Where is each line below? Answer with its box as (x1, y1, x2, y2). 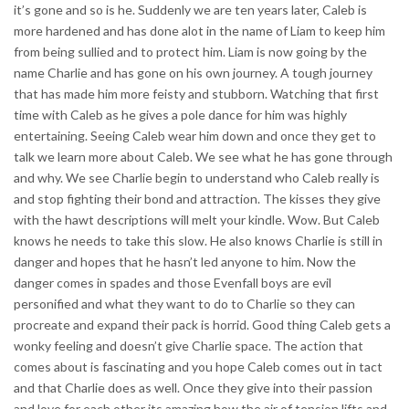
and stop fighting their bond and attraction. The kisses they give (14, 190, 381, 206)
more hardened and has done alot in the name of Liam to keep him (14, 22, 385, 38)
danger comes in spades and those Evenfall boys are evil (14, 274, 331, 290)
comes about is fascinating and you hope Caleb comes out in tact (14, 358, 383, 374)
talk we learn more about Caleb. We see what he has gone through (14, 148, 393, 164)
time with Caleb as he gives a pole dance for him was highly (14, 106, 347, 122)
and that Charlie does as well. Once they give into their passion (14, 379, 372, 395)
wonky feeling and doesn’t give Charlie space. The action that (14, 337, 363, 353)
